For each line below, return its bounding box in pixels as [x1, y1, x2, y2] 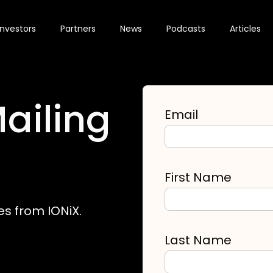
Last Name [165, 232, 232, 249]
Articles [230, 23, 261, 35]
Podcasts [166, 23, 205, 35]
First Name [165, 169, 232, 186]
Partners [60, 23, 96, 35]
